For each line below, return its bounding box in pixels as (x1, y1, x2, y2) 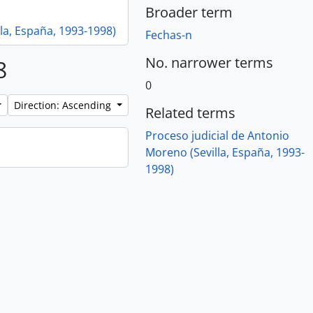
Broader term (145, 3, 233, 22)
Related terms (145, 103, 235, 122)
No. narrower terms (145, 53, 273, 72)
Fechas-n (145, 27, 192, 43)
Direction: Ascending (14, 99, 115, 112)
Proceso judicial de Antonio (145, 128, 289, 143)
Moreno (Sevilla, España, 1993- (145, 145, 305, 160)
